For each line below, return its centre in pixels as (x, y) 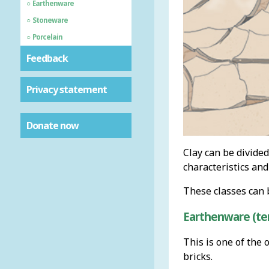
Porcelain (48, 37)
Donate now (52, 125)
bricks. (198, 256)
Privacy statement (66, 89)
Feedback (47, 58)
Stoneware (50, 20)
